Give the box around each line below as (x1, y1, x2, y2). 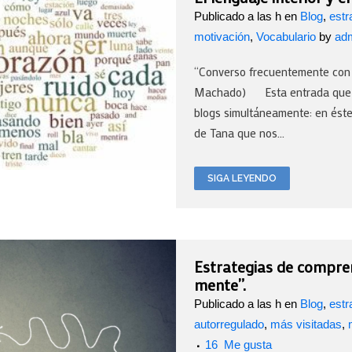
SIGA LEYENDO (207, 173, 277, 185)
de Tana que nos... (194, 125, 284, 141)
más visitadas (270, 317, 342, 332)
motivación (194, 30, 250, 44)
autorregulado (194, 317, 264, 332)
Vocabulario (256, 30, 316, 44)
